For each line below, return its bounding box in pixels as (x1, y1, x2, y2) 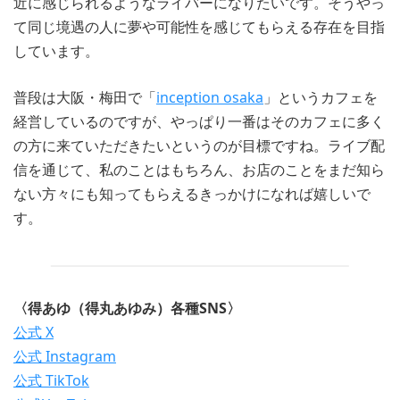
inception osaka (156, 87, 263, 107)
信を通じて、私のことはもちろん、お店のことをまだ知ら (13, 159, 385, 179)
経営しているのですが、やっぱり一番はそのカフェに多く (13, 111, 385, 131)
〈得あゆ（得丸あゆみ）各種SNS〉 (13, 298, 241, 319)
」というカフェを (263, 87, 378, 107)
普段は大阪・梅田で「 (13, 87, 156, 107)
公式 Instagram (13, 346, 116, 367)
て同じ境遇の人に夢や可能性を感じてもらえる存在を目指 (13, 17, 385, 37)
